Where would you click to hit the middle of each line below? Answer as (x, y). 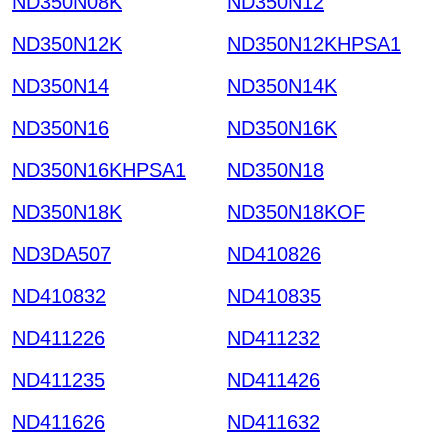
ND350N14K (282, 85)
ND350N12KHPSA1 (314, 43)
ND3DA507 (61, 253)
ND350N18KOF (296, 211)
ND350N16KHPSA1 (99, 169)
